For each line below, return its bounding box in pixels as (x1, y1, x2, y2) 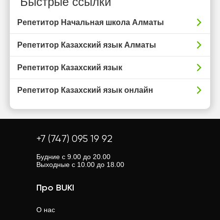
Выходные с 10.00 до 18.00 (36, 161, 124, 168)
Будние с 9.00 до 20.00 (36, 153, 110, 161)
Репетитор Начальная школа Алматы (17, 18, 164, 27)
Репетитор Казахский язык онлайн (17, 86, 153, 94)
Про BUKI (36, 184, 74, 192)
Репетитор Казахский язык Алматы (17, 41, 156, 49)
